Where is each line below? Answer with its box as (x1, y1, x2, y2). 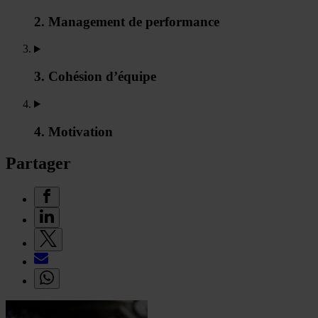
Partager (6, 153, 71, 172)
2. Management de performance (34, 13, 219, 29)
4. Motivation (34, 124, 113, 139)
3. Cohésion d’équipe (34, 69, 156, 84)
